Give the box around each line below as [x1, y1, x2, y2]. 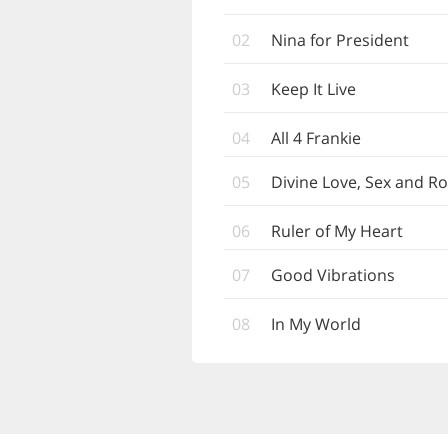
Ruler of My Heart [271, 220, 403, 242]
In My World [271, 313, 361, 335]
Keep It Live [271, 78, 356, 100]
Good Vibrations [271, 264, 395, 286]
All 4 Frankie [271, 127, 361, 149]
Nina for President [271, 29, 409, 51]
